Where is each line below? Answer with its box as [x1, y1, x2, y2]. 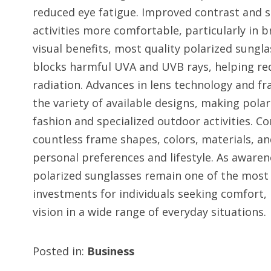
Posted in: [32, 244, 87, 258]
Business [87, 244, 134, 258]
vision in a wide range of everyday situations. [32, 204, 266, 219]
